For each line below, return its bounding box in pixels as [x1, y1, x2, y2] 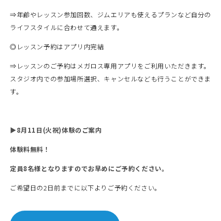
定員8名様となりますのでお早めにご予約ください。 [10, 164, 169, 173]
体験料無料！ [10, 145, 50, 154]
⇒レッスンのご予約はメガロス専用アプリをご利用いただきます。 [10, 61, 211, 71]
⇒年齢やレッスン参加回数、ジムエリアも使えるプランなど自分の [10, 10, 212, 19]
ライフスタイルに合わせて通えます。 [10, 23, 124, 32]
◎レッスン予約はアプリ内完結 [10, 42, 104, 51]
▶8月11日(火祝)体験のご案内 [10, 125, 102, 135]
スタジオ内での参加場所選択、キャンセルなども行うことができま [10, 74, 211, 83]
